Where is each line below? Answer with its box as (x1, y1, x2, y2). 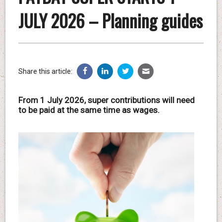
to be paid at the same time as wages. (18, 105, 160, 115)
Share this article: (18, 67, 72, 75)
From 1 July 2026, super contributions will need (18, 95, 195, 105)
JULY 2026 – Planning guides (18, 7, 203, 33)
